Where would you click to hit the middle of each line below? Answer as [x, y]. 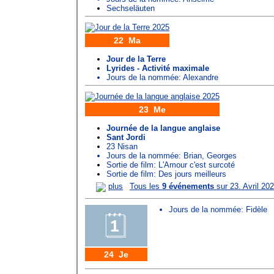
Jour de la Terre [136, 59]
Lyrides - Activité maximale [158, 68]
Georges [222, 156]
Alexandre [201, 78]
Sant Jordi [126, 138]
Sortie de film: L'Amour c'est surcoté [171, 165]
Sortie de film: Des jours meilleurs [166, 174]
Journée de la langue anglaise [163, 128]
